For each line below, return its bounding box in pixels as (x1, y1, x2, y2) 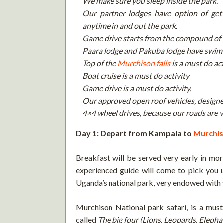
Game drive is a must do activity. (82, 83, 191, 93)
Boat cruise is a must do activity (82, 70, 189, 80)
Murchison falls (117, 58, 170, 68)
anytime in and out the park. (82, 20, 177, 30)
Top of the (82, 58, 117, 68)
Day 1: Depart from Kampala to (76, 128, 193, 138)
